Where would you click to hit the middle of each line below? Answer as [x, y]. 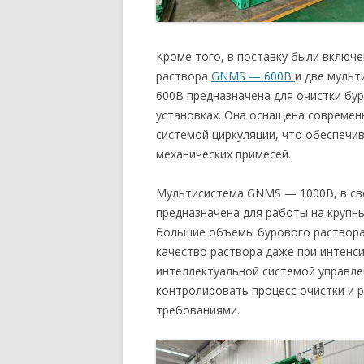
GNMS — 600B [253, 76]
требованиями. [198, 310]
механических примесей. [223, 154]
